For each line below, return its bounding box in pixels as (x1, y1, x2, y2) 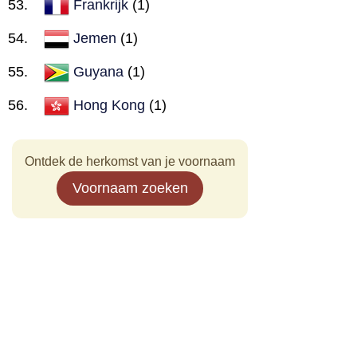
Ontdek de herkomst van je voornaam (25, 155, 235, 168)
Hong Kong (73, 96, 145, 113)
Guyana (73, 63, 124, 80)
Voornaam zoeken (72, 180, 188, 196)
